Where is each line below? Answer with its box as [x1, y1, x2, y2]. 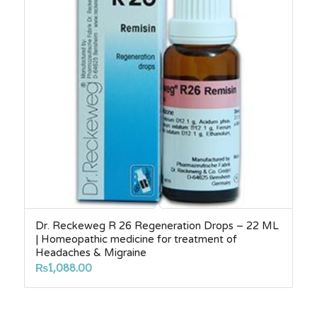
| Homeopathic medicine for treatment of [35, 232, 237, 246]
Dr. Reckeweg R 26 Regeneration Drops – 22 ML [35, 219, 279, 232]
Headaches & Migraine [35, 246, 146, 259]
